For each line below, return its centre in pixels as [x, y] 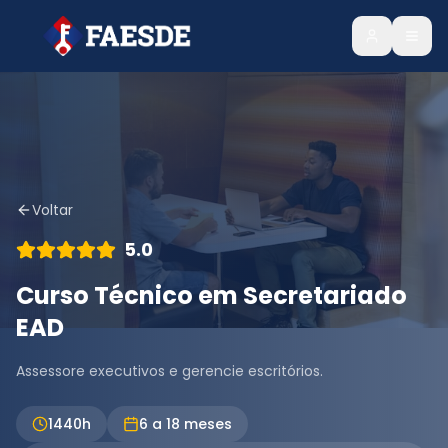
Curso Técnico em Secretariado [211, 295]
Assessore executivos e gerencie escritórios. [169, 371]
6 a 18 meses [185, 424]
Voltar [52, 210]
